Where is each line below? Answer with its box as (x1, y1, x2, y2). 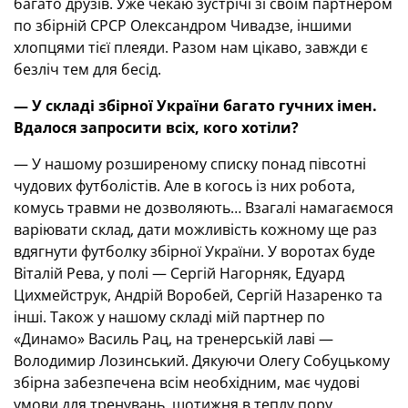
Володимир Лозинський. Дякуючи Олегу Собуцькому (14, 351, 390, 371)
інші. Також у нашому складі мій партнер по (14, 307, 325, 327)
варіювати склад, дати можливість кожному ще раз (14, 219, 377, 240)
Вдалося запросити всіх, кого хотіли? (14, 117, 299, 138)
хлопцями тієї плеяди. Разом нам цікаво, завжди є (14, 37, 368, 57)
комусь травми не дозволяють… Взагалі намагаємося (14, 198, 393, 218)
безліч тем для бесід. (14, 59, 161, 79)
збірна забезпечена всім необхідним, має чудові (14, 372, 360, 393)
